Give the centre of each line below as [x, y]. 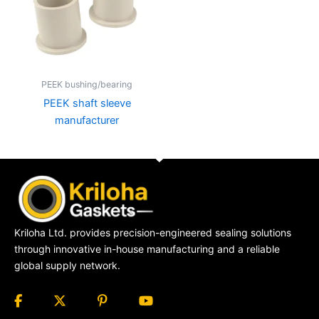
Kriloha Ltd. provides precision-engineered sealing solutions [153, 232]
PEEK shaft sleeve [87, 104]
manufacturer [87, 121]
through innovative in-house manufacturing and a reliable [147, 249]
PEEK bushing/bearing [87, 84]
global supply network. [67, 265]
